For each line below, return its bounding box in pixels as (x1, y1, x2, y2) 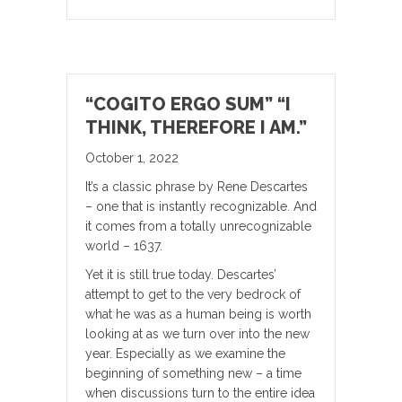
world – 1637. (85, 239, 162, 254)
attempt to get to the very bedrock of (85, 287, 301, 302)
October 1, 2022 (85, 151, 179, 166)
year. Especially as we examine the (85, 346, 285, 362)
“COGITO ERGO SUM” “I (85, 93, 291, 116)
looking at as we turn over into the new (85, 327, 310, 342)
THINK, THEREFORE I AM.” (85, 117, 307, 139)
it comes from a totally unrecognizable (85, 219, 311, 234)
